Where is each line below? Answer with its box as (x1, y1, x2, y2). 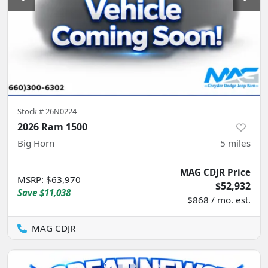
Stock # (17, 105, 45, 117)
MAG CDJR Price (180, 166, 251, 178)
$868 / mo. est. (187, 193, 251, 206)
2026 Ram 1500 (17, 120, 87, 133)
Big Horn (17, 136, 54, 149)
